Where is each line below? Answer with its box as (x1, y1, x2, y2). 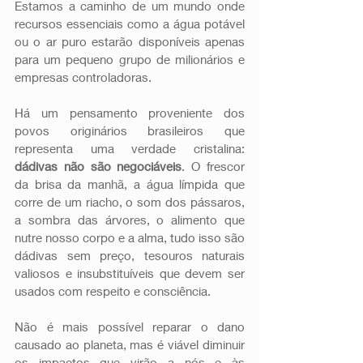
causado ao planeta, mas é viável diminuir (15, 336, 245, 352)
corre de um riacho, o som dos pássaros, (15, 194, 245, 209)
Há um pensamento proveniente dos (15, 105, 245, 120)
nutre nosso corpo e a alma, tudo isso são (15, 229, 245, 245)
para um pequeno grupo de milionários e (15, 51, 245, 66)
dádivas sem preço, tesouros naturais (15, 247, 245, 263)
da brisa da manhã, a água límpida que (15, 176, 245, 191)
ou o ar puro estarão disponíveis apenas (15, 33, 245, 49)
